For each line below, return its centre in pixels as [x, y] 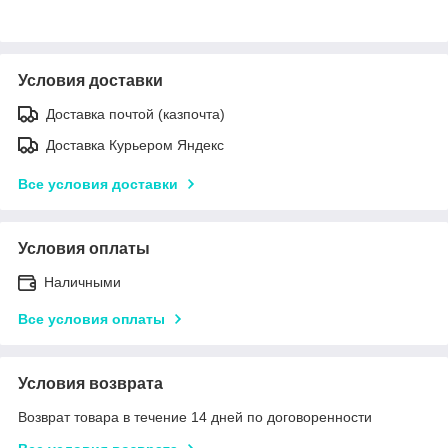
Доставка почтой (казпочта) [135, 113]
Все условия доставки [98, 183]
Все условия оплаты [91, 318]
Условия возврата [90, 383]
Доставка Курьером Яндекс [135, 144]
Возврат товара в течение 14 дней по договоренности [195, 416]
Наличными [82, 281]
